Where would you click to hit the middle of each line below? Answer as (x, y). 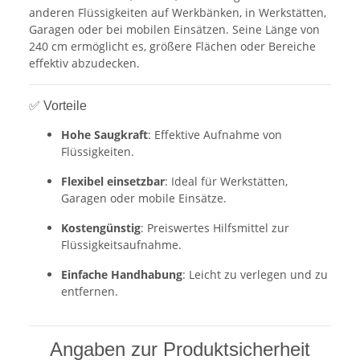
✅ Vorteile (58, 105)
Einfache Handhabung (122, 274)
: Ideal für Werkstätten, (226, 181)
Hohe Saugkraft (104, 134)
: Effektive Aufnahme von (215, 134)
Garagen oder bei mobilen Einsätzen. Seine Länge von (174, 29)
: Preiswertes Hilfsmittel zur (215, 227)
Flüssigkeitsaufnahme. (121, 244)
